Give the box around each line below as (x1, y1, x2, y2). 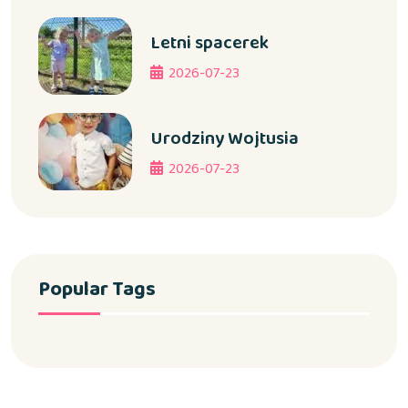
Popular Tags (38, 272, 156, 306)
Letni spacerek (150, 28, 269, 58)
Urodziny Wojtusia (150, 124, 299, 154)
